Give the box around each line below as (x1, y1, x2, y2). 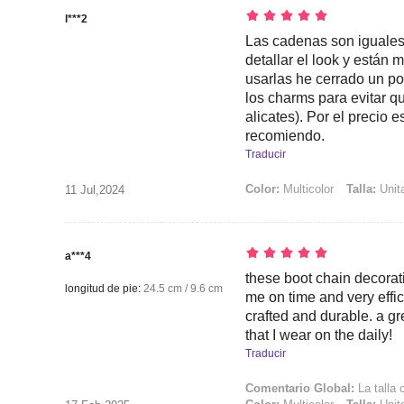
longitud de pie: (65, 282, 141, 295)
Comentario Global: (245, 381, 354, 395)
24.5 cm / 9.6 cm (141, 282, 223, 295)
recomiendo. (245, 128, 325, 143)
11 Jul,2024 (65, 183, 124, 197)
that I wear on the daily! (245, 327, 392, 343)
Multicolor (280, 182, 334, 196)
